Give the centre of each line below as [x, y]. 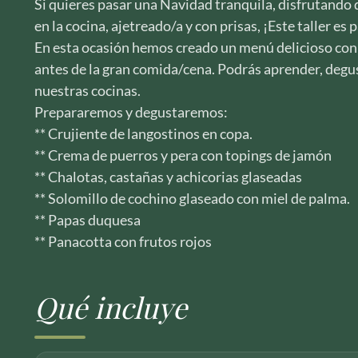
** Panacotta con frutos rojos [123, 241]
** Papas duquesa [87, 220]
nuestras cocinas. [87, 90]
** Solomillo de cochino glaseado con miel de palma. [192, 198]
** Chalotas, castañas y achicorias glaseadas [168, 177]
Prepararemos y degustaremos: [131, 112]
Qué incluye [110, 307]
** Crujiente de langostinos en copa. [143, 133]
